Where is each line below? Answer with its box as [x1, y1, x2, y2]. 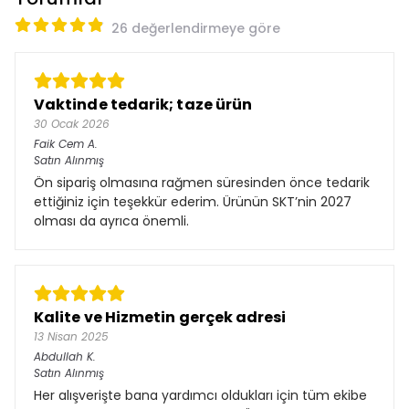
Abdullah [34, 348, 83, 364]
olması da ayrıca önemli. [34, 211, 189, 230]
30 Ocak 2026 [34, 115, 110, 131]
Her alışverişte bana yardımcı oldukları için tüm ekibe [34, 385, 367, 404]
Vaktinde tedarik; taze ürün [34, 93, 253, 115]
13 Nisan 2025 [34, 328, 109, 344]
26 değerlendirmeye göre [111, 18, 280, 37]
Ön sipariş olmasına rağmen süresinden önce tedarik [34, 173, 370, 192]
